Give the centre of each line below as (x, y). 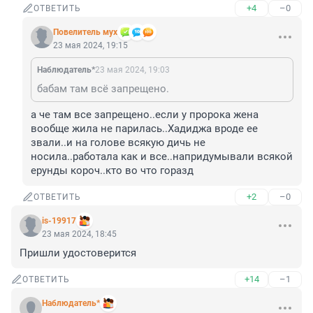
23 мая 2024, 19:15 (90, 46)
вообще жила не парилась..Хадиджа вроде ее (144, 129)
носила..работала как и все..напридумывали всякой (162, 157)
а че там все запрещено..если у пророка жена (145, 115)
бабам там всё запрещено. (103, 89)
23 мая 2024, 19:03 (132, 70)
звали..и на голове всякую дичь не (118, 143)
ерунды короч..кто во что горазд (112, 171)
